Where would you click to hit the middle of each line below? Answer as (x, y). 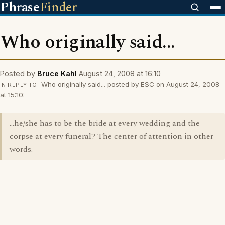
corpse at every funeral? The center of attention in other (111, 136)
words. (21, 149)
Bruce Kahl (57, 74)
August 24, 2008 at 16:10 (120, 74)
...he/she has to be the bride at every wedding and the (105, 123)
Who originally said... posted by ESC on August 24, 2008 (129, 84)
